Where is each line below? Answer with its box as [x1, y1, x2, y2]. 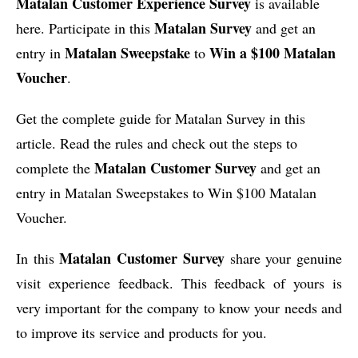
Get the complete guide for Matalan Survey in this [16, 108, 305, 128]
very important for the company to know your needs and [16, 297, 342, 317]
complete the [16, 157, 94, 177]
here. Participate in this [16, 18, 154, 38]
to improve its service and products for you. [16, 322, 267, 342]
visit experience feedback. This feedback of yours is [16, 272, 342, 292]
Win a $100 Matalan [209, 42, 336, 63]
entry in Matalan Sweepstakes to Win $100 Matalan [16, 182, 316, 202]
